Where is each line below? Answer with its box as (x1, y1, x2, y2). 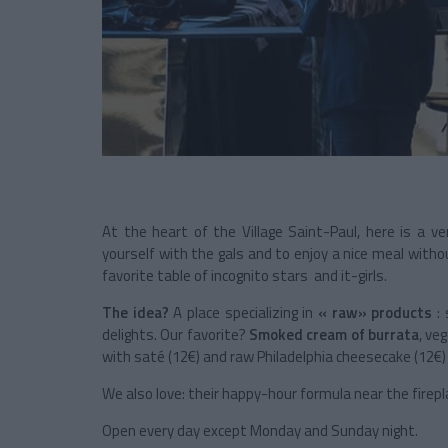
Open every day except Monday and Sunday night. (102, 419, 418, 443)
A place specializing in (173, 301, 318, 325)
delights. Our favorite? (102, 323, 249, 347)
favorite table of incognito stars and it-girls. (102, 264, 387, 288)
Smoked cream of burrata (249, 323, 419, 347)
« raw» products (317, 301, 433, 325)
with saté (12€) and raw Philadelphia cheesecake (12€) (102, 345, 446, 369)
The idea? (102, 301, 169, 325)
